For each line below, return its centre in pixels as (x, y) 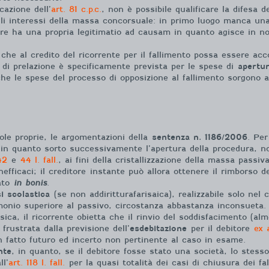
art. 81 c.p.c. (76, 9)
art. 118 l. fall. (37, 262)
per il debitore (220, 228)
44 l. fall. (39, 160)
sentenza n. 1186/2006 (200, 137)
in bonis (30, 183)
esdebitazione (158, 228)
